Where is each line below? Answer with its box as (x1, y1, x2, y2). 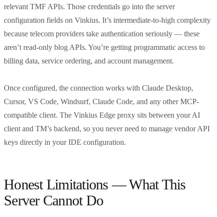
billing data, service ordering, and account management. (4, 56, 174, 65)
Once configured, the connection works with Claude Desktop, (4, 83, 193, 92)
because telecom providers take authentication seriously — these (4, 29, 200, 38)
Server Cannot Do (4, 192, 103, 208)
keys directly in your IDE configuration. (4, 138, 126, 146)
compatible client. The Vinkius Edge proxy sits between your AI (4, 110, 200, 119)
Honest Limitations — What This (4, 176, 186, 192)
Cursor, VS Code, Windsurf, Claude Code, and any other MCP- (4, 97, 199, 106)
